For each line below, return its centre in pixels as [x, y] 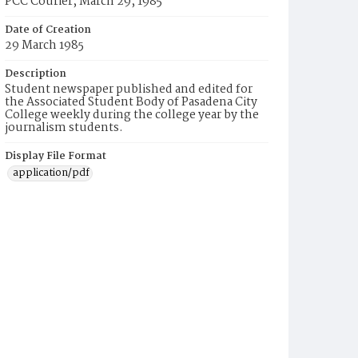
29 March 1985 [44, 46]
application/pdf [51, 173]
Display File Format [56, 156]
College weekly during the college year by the [132, 115]
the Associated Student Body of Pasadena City [131, 102]
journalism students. [64, 128]
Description [36, 74]
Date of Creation [48, 30]
